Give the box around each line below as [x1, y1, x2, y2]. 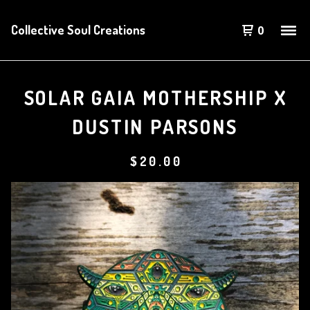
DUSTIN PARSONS [72, 114, 238, 139]
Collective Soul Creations [11, 22, 145, 37]
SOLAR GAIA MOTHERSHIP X [24, 85, 289, 110]
